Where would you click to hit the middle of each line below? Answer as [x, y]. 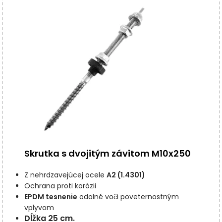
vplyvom [39, 208]
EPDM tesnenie [51, 197]
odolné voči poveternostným [128, 197]
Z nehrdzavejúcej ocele [65, 175]
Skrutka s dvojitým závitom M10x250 [107, 154]
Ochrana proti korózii [60, 186]
